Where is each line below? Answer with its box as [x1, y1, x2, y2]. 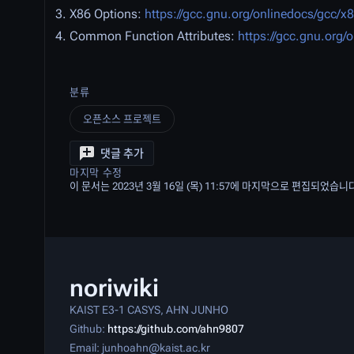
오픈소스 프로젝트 [83, 113, 161, 125]
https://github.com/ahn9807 [107, 322, 244, 335]
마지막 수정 [70, 167, 122, 179]
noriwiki [70, 273, 159, 303]
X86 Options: [70, 6, 145, 21]
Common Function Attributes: [70, 28, 238, 43]
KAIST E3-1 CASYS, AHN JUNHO [70, 303, 228, 316]
